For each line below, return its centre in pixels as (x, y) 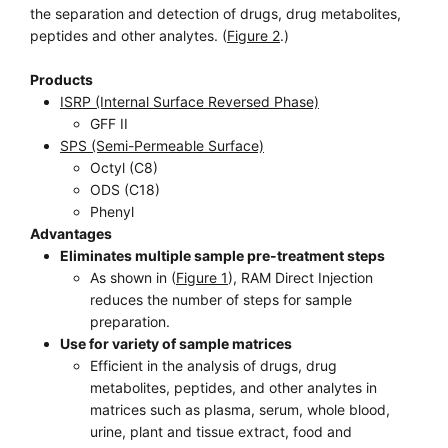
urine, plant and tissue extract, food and (221, 431)
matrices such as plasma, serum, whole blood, (240, 409)
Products (61, 79)
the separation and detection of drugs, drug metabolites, (215, 13)
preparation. (130, 321)
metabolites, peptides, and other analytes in (233, 387)
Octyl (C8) (124, 167)
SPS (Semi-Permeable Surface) (162, 145)
